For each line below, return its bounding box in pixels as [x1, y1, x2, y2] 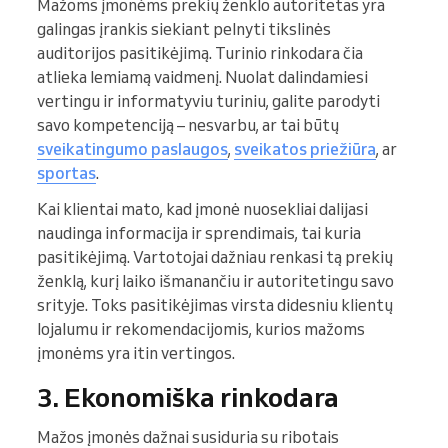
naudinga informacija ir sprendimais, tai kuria [37, 223, 361, 244]
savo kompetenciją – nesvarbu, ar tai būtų [37, 115, 339, 136]
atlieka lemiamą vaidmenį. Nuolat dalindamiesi [37, 67, 368, 88]
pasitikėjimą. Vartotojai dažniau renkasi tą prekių [37, 247, 393, 268]
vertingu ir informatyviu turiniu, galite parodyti [37, 91, 380, 112]
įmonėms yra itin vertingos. [37, 343, 235, 364]
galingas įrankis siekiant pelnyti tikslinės [37, 19, 331, 40]
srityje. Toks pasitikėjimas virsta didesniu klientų [37, 295, 393, 316]
